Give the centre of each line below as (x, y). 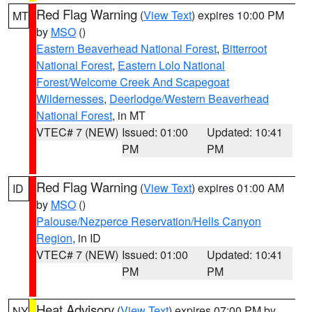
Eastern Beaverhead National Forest (126, 48)
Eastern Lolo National (171, 65)
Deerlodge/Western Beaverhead (189, 99)
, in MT (129, 115)
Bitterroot (244, 48)
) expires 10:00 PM (238, 15)
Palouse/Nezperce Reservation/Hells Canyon (149, 221)
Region (54, 238)
